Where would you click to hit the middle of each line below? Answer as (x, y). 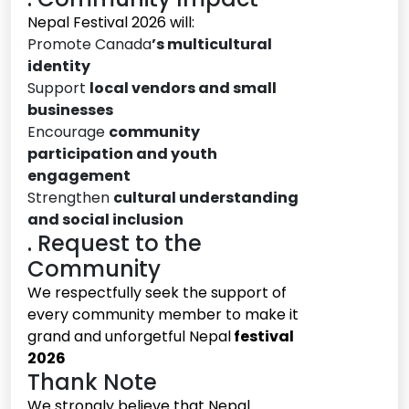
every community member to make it (163, 315)
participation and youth (122, 154)
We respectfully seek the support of (157, 293)
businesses (70, 110)
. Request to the (115, 244)
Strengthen (70, 198)
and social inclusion (105, 220)
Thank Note (92, 383)
